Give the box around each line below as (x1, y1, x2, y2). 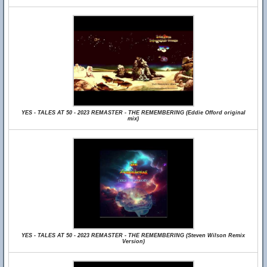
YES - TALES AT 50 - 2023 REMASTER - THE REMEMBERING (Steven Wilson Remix (21, 232, 245, 238)
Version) (122, 238, 145, 244)
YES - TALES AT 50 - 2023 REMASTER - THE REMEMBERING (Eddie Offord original (21, 110, 246, 116)
